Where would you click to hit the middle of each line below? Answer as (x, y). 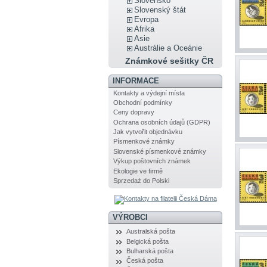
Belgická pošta (147, 241)
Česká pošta (145, 261)
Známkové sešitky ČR (170, 61)
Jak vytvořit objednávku (148, 132)
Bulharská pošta (150, 251)
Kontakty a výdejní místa (149, 93)
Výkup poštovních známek (152, 161)
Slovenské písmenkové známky (159, 151)
